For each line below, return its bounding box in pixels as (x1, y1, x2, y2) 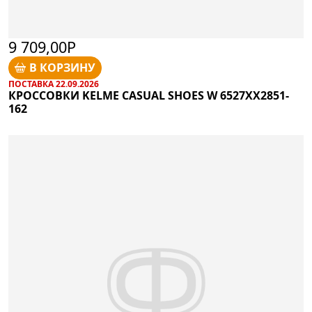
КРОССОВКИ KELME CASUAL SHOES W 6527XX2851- (8, 87, 289, 103)
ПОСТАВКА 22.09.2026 (8, 77, 99, 90)
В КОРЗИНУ (29, 60, 96, 76)
